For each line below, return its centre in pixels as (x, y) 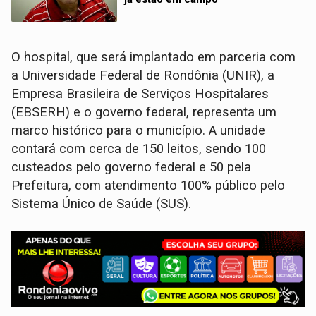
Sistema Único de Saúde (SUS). (102, 203)
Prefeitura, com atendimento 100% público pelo (148, 185)
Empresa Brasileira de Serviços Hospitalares (140, 93)
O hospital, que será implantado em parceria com (154, 57)
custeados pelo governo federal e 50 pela (132, 167)
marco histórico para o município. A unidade (139, 130)
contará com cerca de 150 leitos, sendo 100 (139, 148)
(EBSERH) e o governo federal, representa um (144, 112)
